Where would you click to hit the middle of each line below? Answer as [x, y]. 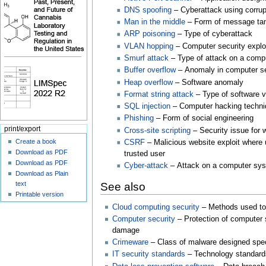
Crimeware [130, 243]
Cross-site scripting [158, 130]
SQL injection [148, 107]
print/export [22, 129]
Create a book [36, 141]
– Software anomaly [210, 82]
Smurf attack [147, 58]
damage [126, 230]
